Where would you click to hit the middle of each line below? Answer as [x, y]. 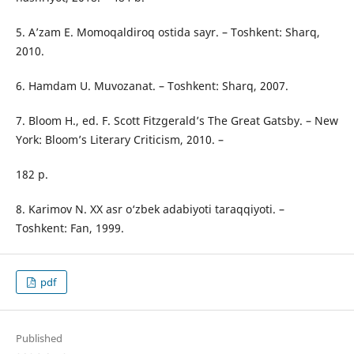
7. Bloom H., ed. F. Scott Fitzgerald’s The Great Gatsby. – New [177, 121]
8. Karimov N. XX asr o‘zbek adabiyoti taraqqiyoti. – [150, 209]
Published [39, 339]
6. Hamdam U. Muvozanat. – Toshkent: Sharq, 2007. [152, 86]
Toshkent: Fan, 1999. [70, 228]
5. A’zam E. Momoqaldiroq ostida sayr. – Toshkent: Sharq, [168, 32]
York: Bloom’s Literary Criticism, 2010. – [119, 140]
